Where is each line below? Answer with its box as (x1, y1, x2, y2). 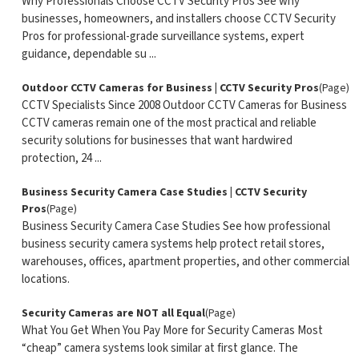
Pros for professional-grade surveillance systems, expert (21, 28, 305, 45)
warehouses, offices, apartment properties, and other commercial (21, 253, 349, 270)
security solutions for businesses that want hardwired (21, 132, 292, 149)
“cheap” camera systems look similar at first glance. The (21, 340, 298, 357)
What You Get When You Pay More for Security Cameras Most (21, 322, 323, 339)
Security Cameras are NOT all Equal (21, 305, 205, 321)
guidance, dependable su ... (21, 46, 156, 63)
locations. (21, 271, 70, 288)
